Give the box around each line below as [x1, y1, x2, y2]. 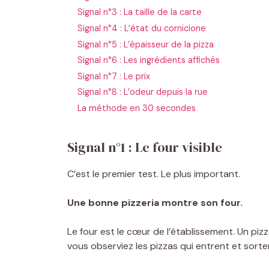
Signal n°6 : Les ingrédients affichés [77, 55, 220, 66]
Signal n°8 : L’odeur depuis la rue [77, 86, 208, 98]
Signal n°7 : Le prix [77, 70, 151, 82]
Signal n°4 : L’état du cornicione [77, 22, 207, 34]
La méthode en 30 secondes [77, 102, 196, 113]
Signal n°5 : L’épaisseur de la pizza [77, 38, 214, 50]
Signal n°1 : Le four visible [67, 138, 222, 156]
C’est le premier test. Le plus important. [67, 167, 240, 180]
